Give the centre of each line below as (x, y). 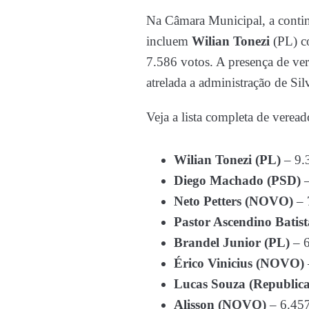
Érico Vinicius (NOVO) (239, 263)
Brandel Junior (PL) (232, 242)
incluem (169, 41)
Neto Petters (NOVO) (233, 201)
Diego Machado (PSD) (237, 180)
